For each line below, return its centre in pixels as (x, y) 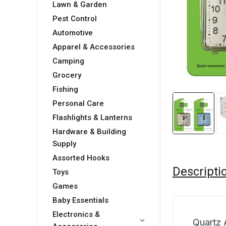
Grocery (67, 75)
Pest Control (75, 19)
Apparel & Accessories (94, 47)
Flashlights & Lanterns (92, 118)
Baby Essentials (80, 201)
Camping (68, 61)
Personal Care (78, 104)
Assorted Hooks (81, 158)
